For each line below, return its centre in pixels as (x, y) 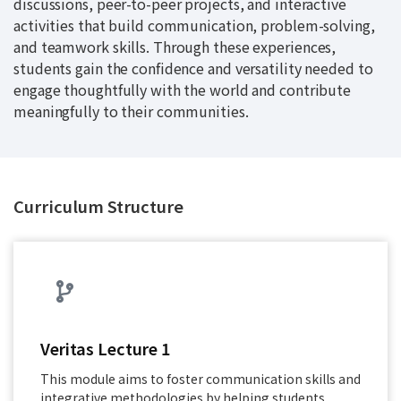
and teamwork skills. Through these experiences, (175, 47)
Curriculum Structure (98, 206)
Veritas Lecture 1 (105, 348)
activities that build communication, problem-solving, (194, 25)
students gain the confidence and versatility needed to (193, 68)
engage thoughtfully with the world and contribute (183, 90)
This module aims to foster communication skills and (200, 379)
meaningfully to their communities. (131, 111)
